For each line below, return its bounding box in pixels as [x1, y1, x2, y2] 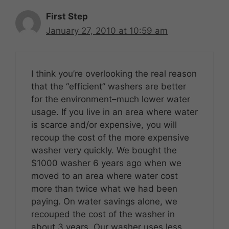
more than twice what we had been [31, 183, 177, 194]
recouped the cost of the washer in [31, 209, 175, 219]
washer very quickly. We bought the [31, 145, 177, 155]
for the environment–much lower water [31, 94, 190, 104]
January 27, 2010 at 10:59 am [46, 26, 168, 36]
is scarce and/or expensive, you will [31, 119, 177, 130]
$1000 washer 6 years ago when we [31, 157, 181, 168]
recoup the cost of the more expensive [31, 132, 189, 143]
